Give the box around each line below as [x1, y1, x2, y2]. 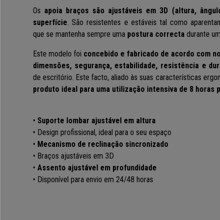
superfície [33, 18, 67, 27]
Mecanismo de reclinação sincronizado [37, 139, 168, 149]
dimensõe [33, 61, 66, 71]
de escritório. [33, 73, 74, 82]
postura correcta [127, 29, 185, 39]
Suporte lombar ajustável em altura [37, 116, 156, 126]
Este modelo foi [33, 49, 82, 59]
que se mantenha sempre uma [33, 29, 127, 39]
